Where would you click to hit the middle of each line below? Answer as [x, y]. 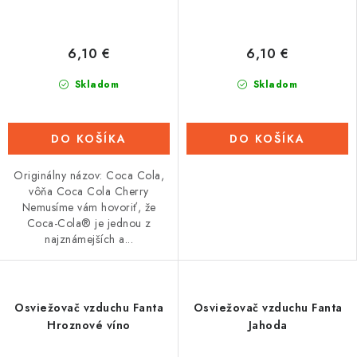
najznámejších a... [89, 239]
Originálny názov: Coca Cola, [89, 176]
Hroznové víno [89, 326]
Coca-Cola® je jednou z [89, 224]
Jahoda [268, 326]
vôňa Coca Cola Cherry [89, 192]
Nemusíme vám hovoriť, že [89, 208]
